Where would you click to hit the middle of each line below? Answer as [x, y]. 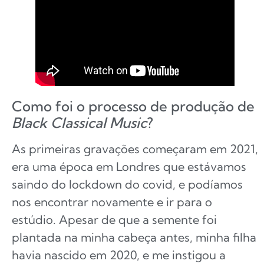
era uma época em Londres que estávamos [129, 166]
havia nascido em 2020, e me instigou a [119, 255]
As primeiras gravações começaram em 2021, [135, 148]
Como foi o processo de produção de [133, 106]
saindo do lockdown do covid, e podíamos [127, 184]
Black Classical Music [79, 122]
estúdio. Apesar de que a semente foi [114, 219]
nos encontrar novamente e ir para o [112, 202]
